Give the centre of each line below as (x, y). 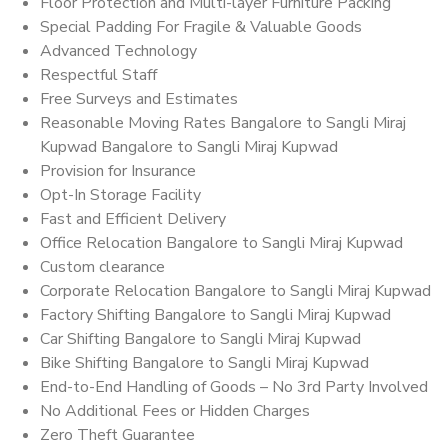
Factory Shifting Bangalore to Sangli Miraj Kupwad (215, 315)
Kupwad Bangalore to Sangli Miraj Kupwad (189, 147)
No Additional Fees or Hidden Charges (175, 411)
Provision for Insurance (118, 171)
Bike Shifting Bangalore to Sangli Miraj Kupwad (204, 363)
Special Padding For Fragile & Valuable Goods (201, 27)
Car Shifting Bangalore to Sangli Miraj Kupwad (200, 339)
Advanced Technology (118, 51)
